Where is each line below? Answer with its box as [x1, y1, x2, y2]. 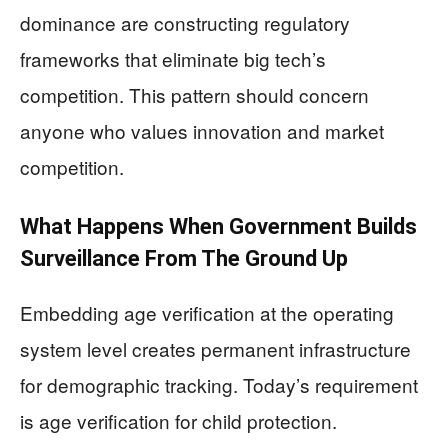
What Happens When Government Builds [20, 214, 417, 240]
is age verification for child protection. [20, 407, 337, 435]
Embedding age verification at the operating [20, 299, 394, 327]
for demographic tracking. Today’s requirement [20, 371, 418, 399]
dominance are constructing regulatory [20, 9, 350, 37]
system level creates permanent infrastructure [20, 335, 411, 363]
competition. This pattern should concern [20, 81, 369, 109]
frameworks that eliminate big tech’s [20, 45, 326, 73]
